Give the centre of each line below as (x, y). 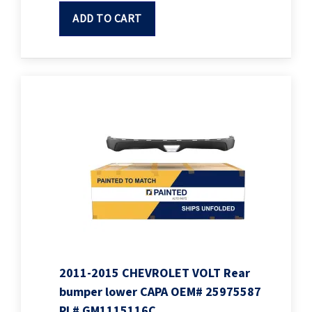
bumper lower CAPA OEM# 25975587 (160, 292)
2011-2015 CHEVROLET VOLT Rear (155, 274)
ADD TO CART (107, 19)
